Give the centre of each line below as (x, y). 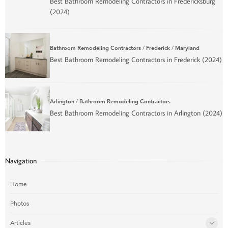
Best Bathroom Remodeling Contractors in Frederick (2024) (136, 60)
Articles (20, 222)
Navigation (21, 161)
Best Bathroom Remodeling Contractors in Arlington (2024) (136, 113)
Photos (20, 203)
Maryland (187, 48)
